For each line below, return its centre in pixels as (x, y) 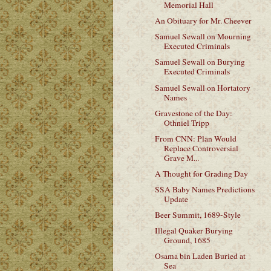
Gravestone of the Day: (193, 113)
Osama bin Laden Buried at (200, 256)
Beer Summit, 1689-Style (198, 215)
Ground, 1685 (187, 240)
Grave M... (181, 158)
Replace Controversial (201, 148)
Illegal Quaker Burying (194, 231)
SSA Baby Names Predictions (204, 189)
